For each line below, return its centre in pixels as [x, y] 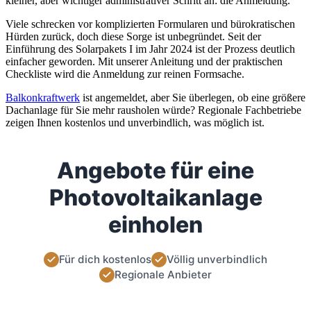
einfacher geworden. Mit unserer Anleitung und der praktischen [144, 61]
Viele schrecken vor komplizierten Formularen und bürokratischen [150, 24]
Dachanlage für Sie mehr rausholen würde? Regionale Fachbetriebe [153, 110]
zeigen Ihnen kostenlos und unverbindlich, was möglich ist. [135, 122]
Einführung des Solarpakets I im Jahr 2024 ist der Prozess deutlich [150, 49]
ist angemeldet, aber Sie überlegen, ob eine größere [193, 97]
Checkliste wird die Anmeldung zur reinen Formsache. [125, 74]
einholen [155, 224]
